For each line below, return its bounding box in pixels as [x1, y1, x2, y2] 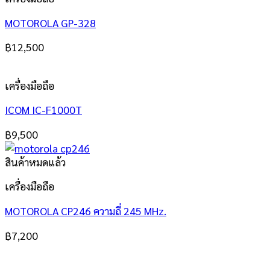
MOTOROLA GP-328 [5, 15, 96, 30]
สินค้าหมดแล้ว [5, 154, 66, 169]
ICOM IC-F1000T [5, 102, 82, 117]
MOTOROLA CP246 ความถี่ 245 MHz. [5, 204, 166, 218]
